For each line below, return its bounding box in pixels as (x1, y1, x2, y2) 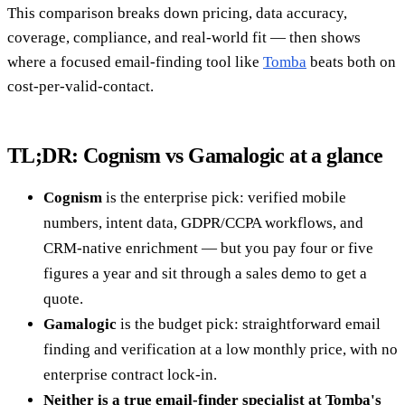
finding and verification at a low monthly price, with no (43, 340, 398, 358)
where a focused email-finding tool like (7, 52, 263, 71)
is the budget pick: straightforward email (117, 315, 381, 333)
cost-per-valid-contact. (7, 77, 154, 95)
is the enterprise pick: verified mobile (102, 188, 346, 206)
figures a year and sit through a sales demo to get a (43, 264, 367, 282)
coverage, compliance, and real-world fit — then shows (7, 28, 361, 46)
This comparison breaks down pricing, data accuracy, (7, 4, 347, 22)
